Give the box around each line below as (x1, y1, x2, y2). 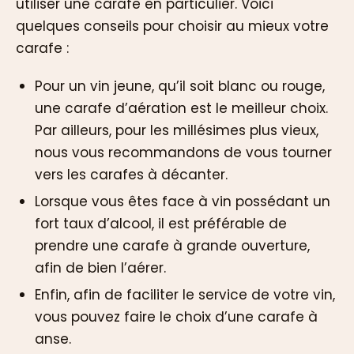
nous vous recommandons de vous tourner (35, 143, 332, 163)
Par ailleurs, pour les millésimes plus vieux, (35, 121, 318, 141)
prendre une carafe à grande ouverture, (35, 236, 310, 256)
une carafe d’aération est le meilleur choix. (35, 99, 328, 119)
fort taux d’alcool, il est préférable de (35, 214, 287, 234)
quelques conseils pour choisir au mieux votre (16, 16, 329, 36)
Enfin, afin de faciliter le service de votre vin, (35, 285, 335, 305)
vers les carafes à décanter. (35, 165, 228, 185)
